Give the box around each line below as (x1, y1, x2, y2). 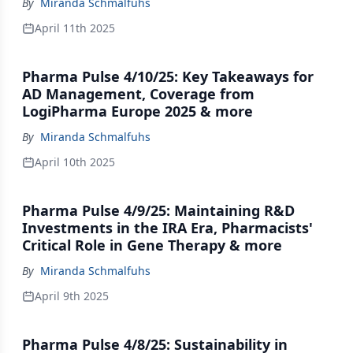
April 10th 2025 (35, 154, 115, 169)
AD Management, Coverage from (22, 84, 255, 103)
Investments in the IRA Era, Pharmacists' (22, 218, 313, 237)
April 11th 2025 (35, 20, 115, 35)
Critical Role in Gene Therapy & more (22, 236, 282, 255)
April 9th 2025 (35, 288, 109, 303)
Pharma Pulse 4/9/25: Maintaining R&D (22, 201, 295, 220)
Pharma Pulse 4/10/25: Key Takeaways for (22, 67, 314, 86)
